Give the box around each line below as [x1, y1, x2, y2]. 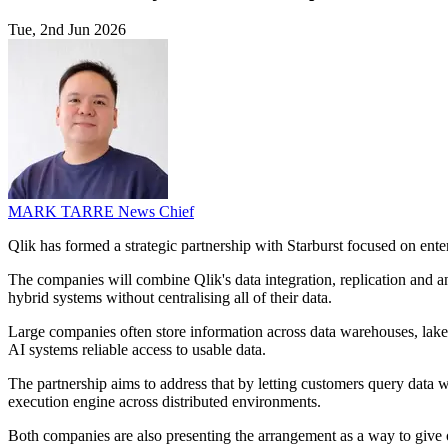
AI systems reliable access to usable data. [8, 341, 266, 359]
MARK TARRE [8, 203, 118, 221]
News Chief [118, 203, 194, 221]
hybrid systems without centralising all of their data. [8, 289, 332, 307]
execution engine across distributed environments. [8, 393, 321, 411]
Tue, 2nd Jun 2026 [8, 21, 126, 39]
